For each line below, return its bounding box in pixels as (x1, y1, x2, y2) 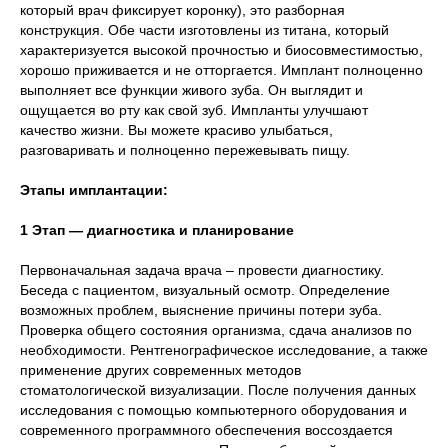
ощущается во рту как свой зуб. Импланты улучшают (20, 102, 368, 119)
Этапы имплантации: (20, 182, 168, 199)
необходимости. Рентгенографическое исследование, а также (20, 342, 428, 359)
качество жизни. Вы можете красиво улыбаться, (20, 122, 333, 139)
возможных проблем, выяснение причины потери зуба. (20, 302, 382, 319)
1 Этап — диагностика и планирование (20, 222, 294, 239)
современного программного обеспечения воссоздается (20, 422, 393, 439)
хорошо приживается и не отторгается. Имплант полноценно (20, 62, 423, 79)
